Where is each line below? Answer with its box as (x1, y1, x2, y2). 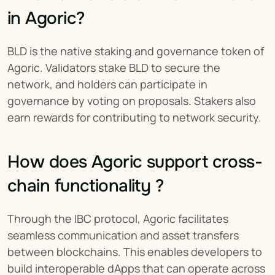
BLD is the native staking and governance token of (7, 44, 264, 58)
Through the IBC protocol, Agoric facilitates (7, 211, 228, 226)
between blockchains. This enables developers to (7, 244, 262, 259)
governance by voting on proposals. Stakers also (7, 93, 256, 108)
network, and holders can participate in (7, 77, 207, 91)
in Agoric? (7, 7, 85, 29)
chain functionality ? (7, 175, 165, 197)
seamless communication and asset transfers (7, 228, 239, 242)
